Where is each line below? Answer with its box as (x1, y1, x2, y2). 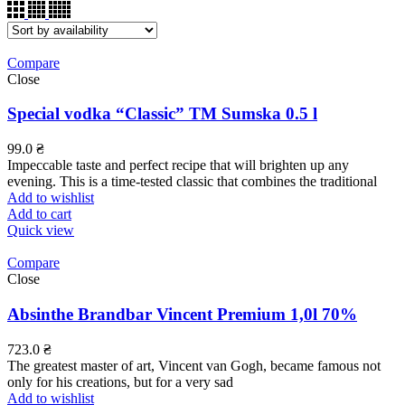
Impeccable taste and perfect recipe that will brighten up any (7, 157, 349, 174)
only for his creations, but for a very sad (7, 373, 233, 390)
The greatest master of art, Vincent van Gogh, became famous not (7, 357, 381, 373)
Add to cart (7, 206, 71, 222)
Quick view (7, 222, 74, 239)
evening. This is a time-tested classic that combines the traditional (7, 174, 377, 190)
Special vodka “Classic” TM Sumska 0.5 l (7, 104, 317, 124)
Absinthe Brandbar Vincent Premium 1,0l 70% (7, 304, 357, 324)
